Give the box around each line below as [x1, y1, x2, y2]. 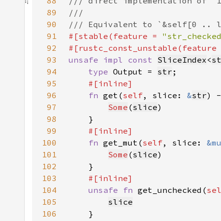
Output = [113, 67, 157, 76]
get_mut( [103, 138, 143, 147]
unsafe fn [88, 185, 138, 195]
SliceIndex [157, 55, 207, 65]
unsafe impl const [69, 55, 157, 65]
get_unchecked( [138, 185, 207, 195]
